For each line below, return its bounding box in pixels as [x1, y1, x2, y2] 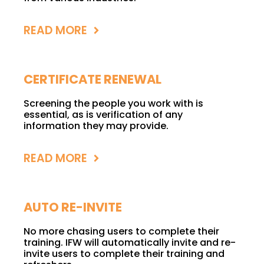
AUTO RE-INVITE [24, 199, 122, 216]
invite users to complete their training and [24, 247, 225, 261]
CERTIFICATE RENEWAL [24, 71, 161, 88]
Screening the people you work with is [24, 97, 203, 111]
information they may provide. [24, 119, 169, 133]
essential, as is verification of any [24, 108, 183, 122]
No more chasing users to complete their [24, 225, 219, 239]
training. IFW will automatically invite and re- [24, 236, 236, 250]
